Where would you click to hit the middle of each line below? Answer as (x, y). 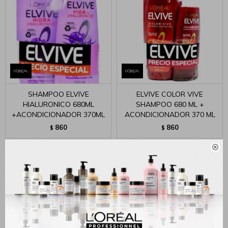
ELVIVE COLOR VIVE (170, 94)
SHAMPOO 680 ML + (170, 104)
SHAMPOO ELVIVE (58, 94)
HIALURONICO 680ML (58, 104)
